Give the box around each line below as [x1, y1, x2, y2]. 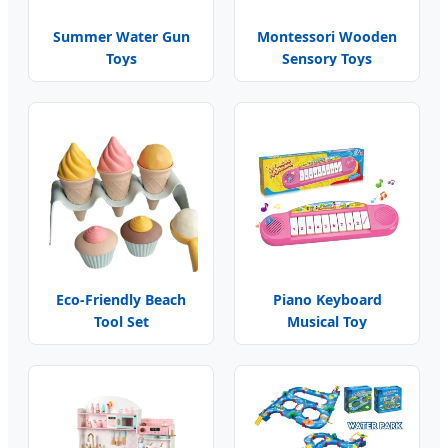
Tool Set [93, 311, 149, 331]
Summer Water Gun [52, 26, 190, 46]
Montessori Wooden [257, 26, 397, 46]
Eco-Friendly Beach [56, 289, 186, 309]
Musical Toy [287, 311, 367, 331]
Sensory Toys [282, 48, 372, 68]
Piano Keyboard [272, 289, 382, 309]
